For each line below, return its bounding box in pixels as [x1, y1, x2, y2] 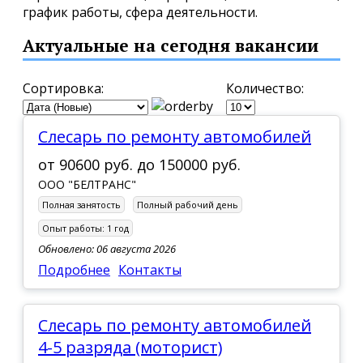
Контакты [118, 260, 181, 279]
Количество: [226, 79, 304, 97]
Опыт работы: [42, 221, 105, 234]
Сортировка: [23, 79, 104, 97]
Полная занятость [42, 198, 121, 211]
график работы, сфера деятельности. [23, 3, 258, 22]
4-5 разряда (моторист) [38, 335, 223, 358]
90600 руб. [59, 154, 137, 174]
